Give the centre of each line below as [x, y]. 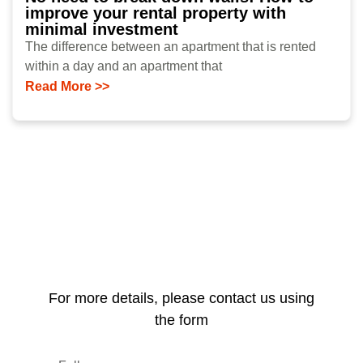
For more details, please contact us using [181, 298]
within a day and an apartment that [124, 66]
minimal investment [102, 29]
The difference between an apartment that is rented [171, 46]
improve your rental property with [156, 13]
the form [181, 320]
